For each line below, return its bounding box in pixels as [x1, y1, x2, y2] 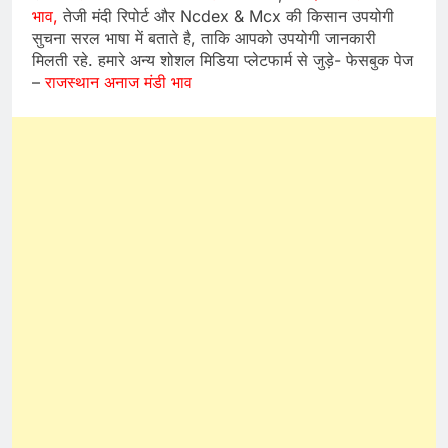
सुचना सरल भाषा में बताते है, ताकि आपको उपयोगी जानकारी [32, 28, 376, 49]
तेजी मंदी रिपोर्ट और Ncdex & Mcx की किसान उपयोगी [58, 6, 394, 27]
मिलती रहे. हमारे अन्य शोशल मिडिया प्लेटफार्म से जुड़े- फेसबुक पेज [32, 50, 413, 71]
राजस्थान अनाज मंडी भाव [45, 72, 192, 93]
